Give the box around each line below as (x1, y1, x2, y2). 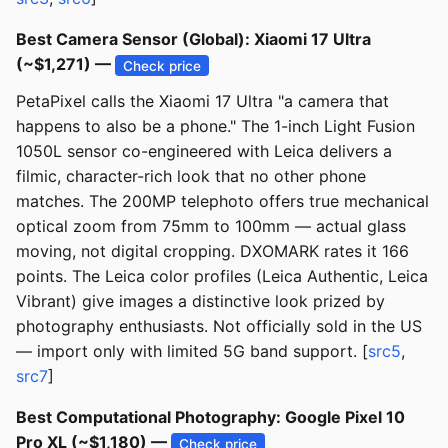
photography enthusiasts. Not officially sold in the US (16, 316, 422, 337)
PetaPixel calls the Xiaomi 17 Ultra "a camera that (16, 91, 389, 112)
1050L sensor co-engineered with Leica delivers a (16, 141, 392, 162)
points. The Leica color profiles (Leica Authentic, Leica (16, 266, 428, 287)
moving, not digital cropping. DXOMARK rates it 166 (16, 241, 409, 262)
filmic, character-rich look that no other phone (16, 166, 366, 187)
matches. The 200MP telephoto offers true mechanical (16, 191, 429, 212)
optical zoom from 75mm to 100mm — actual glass (16, 216, 406, 237)
